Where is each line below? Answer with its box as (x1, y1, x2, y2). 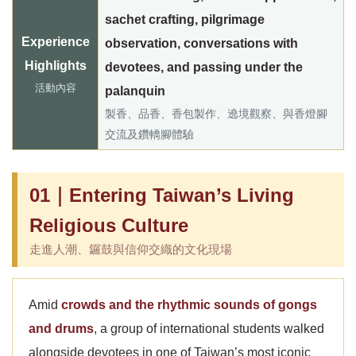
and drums (29, 322, 94, 335)
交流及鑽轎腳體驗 (105, 128, 194, 141)
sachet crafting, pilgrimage (105, 13, 265, 26)
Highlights (24, 59, 87, 72)
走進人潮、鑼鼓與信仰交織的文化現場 (29, 243, 232, 256)
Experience (21, 35, 90, 48)
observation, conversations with (105, 37, 298, 50)
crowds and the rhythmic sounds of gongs (61, 298, 317, 311)
